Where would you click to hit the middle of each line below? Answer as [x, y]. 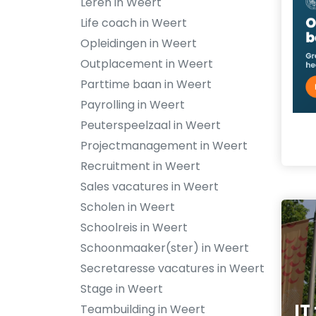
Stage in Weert [122, 289]
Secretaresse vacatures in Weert [172, 268]
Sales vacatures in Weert [150, 187]
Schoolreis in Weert [134, 227]
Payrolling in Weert [133, 105]
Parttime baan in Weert [146, 84]
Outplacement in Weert [147, 64]
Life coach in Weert [134, 23]
